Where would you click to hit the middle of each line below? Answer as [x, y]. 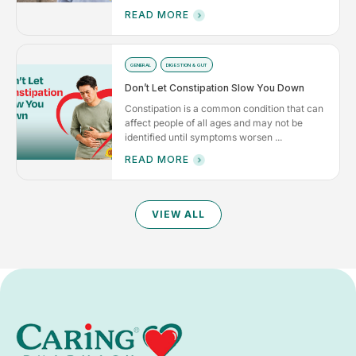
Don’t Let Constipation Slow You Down [215, 87]
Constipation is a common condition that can [224, 108]
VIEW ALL [178, 214]
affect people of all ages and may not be [214, 122]
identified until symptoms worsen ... [203, 137]
